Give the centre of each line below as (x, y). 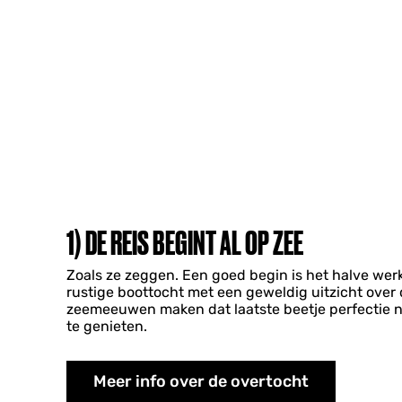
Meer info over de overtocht (201, 381)
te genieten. (109, 326)
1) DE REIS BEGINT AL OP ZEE (185, 243)
